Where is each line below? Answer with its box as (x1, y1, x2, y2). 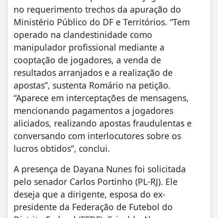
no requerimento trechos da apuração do (14, 3, 181, 15)
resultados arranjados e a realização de (14, 66, 173, 78)
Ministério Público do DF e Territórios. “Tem (14, 16, 190, 28)
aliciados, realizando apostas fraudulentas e (14, 117, 192, 129)
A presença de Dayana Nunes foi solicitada (14, 163, 186, 175)
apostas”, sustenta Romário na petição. (14, 79, 171, 91)
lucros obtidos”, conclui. (14, 142, 110, 154)
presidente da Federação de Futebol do (14, 200, 173, 213)
